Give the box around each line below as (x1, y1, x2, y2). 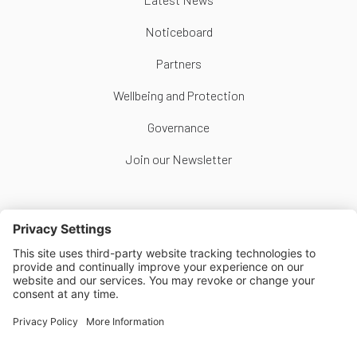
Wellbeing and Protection (112, 87, 245, 103)
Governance (147, 119, 210, 135)
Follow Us (132, 223, 225, 252)
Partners (155, 55, 202, 71)
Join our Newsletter (125, 151, 232, 167)
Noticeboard (144, 23, 213, 39)
